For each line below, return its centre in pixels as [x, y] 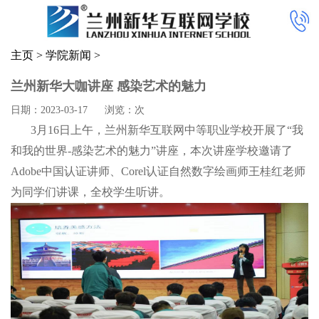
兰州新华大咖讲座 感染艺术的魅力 [109, 86]
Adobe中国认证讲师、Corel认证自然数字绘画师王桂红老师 [158, 171]
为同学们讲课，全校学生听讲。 [90, 192]
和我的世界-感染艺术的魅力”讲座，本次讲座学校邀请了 [152, 150]
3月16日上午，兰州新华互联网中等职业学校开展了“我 [157, 130]
